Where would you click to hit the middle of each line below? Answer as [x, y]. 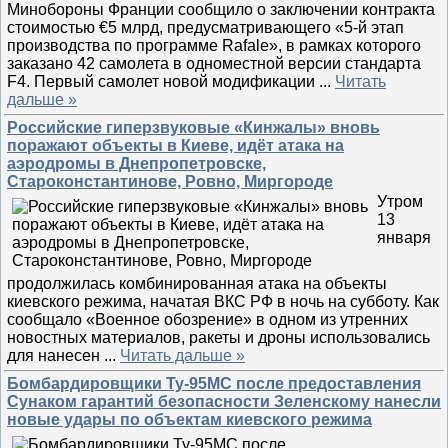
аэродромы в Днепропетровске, [136, 163]
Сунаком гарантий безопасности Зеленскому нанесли [224, 401]
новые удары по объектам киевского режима [189, 419]
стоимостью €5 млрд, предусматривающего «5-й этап [205, 27]
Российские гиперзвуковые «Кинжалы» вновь [193, 127]
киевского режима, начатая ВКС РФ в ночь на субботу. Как [223, 301]
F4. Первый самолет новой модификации [163, 81]
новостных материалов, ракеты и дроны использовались [218, 337]
